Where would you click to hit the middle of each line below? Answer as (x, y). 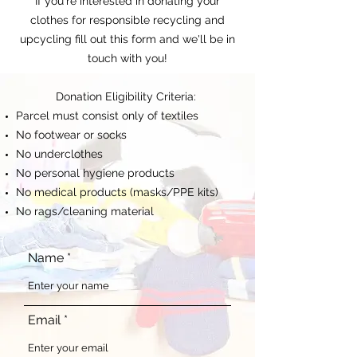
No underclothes (59, 154)
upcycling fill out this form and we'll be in (127, 39)
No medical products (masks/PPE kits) (117, 192)
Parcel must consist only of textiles (107, 116)
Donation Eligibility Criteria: (127, 96)
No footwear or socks (71, 135)
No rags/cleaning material (85, 211)
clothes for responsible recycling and (127, 20)
